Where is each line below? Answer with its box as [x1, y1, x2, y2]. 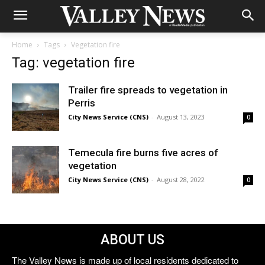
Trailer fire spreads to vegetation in [68, 84, 228, 96]
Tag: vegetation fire [12, 54, 135, 71]
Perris [68, 97, 95, 109]
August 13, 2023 [157, 112, 205, 121]
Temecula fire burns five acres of [68, 147, 218, 159]
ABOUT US [101, 232, 164, 248]
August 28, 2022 [157, 175, 205, 184]
